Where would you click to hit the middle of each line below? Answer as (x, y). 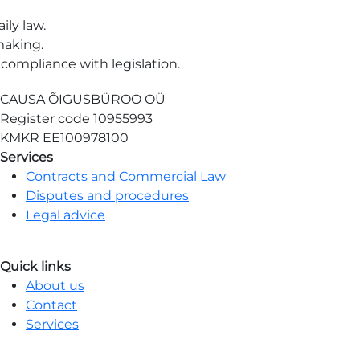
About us (55, 286)
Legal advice (65, 215)
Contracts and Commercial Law (126, 176)
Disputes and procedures (107, 196)
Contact (51, 305)
